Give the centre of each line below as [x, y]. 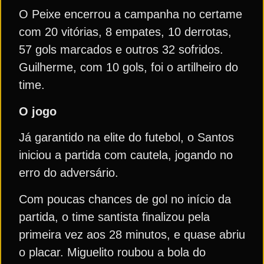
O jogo [38, 111]
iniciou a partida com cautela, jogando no [126, 155]
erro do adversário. [69, 173]
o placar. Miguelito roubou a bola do [112, 252]
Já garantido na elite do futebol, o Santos [126, 138]
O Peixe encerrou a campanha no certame [131, 14]
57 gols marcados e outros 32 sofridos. [121, 50]
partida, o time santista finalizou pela [114, 217]
